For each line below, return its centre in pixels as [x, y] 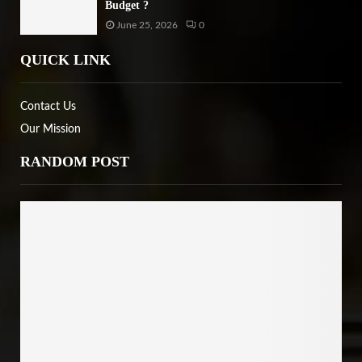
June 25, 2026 [147, 25]
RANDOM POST [75, 162]
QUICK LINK [65, 60]
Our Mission [51, 130]
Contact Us [48, 107]
